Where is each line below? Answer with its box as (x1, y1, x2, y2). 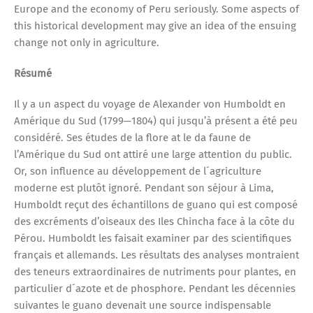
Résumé (13, 66, 52, 80)
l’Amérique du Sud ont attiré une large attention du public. (13, 147, 292, 161)
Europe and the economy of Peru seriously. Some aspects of (13, 2, 299, 15)
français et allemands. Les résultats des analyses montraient (13, 248, 299, 261)
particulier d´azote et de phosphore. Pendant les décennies (13, 282, 296, 295)
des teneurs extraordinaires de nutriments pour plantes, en (13, 265, 296, 278)
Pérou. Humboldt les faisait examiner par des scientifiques (13, 231, 291, 245)
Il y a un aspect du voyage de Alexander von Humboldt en (13, 97, 286, 110)
